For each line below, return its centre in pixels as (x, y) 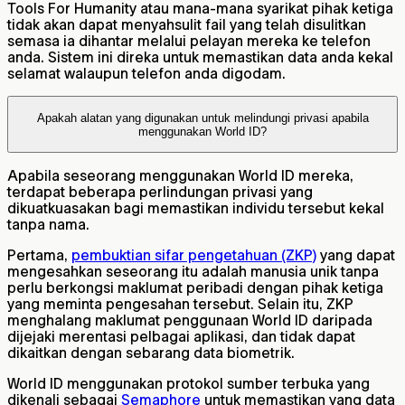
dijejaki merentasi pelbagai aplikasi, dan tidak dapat (181, 336)
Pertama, (39, 254)
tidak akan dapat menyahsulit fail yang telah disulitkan (187, 25)
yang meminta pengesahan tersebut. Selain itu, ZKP (180, 303)
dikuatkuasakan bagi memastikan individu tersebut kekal (196, 207)
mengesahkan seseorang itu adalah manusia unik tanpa (193, 271)
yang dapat (356, 254)
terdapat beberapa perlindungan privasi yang (160, 191)
